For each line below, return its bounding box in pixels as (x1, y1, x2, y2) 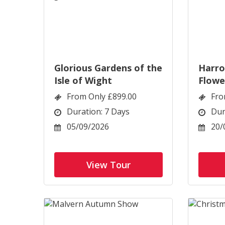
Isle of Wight (54, 74, 112, 86)
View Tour (86, 159, 131, 171)
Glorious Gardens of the (54, 62, 162, 74)
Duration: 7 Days (67, 106, 130, 117)
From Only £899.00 (67, 91, 137, 102)
